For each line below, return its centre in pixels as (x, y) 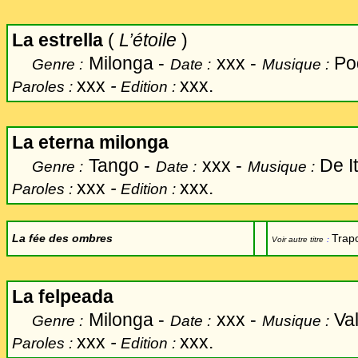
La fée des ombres (62, 238)
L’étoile (148, 40)
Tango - (119, 165)
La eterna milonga (90, 142)
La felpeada (63, 296)
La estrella (58, 40)
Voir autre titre (298, 239)
